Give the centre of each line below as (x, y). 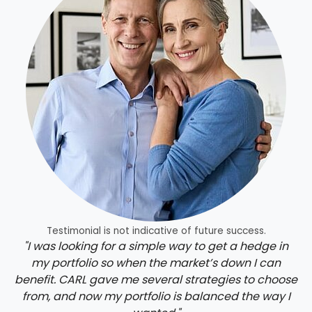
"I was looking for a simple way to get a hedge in (156, 246)
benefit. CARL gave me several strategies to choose (156, 279)
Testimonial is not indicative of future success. (156, 231)
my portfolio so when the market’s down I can (156, 263)
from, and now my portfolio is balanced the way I (156, 296)
